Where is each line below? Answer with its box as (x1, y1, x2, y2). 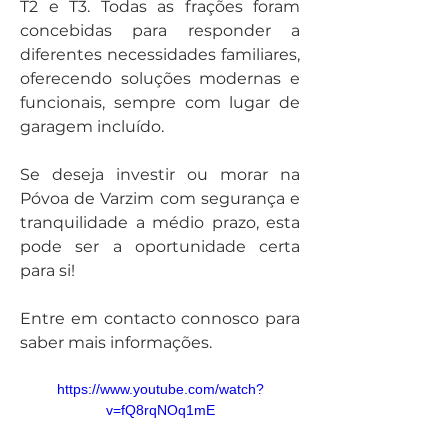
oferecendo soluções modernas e (20, 69, 300, 88)
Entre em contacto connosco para (20, 309, 300, 328)
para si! (20, 261, 75, 280)
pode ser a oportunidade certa (20, 237, 300, 256)
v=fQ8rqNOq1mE (105, 402, 215, 418)
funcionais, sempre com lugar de (20, 93, 300, 112)
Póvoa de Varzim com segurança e (20, 189, 300, 208)
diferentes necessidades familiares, (20, 45, 300, 64)
